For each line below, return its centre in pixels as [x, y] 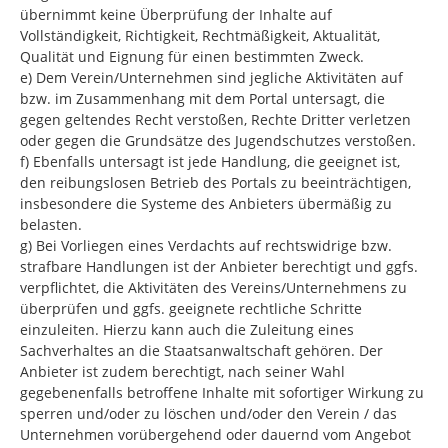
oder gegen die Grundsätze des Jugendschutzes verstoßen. [218, 140]
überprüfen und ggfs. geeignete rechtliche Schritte [191, 308]
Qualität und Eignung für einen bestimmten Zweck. [192, 56]
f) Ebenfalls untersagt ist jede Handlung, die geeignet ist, [210, 161]
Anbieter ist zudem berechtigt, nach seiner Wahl [182, 371]
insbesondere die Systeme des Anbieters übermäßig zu [206, 203]
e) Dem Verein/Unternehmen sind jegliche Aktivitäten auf [211, 77]
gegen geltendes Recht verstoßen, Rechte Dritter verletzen [215, 119]
